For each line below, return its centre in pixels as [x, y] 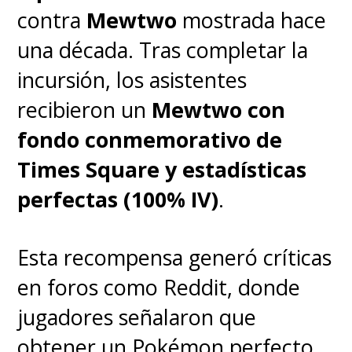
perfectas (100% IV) [118, 200]
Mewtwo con [219, 110]
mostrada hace [252, 20]
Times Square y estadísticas [162, 170]
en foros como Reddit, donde [159, 287]
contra [52, 20]
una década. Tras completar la [163, 50]
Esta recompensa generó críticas [175, 257]
